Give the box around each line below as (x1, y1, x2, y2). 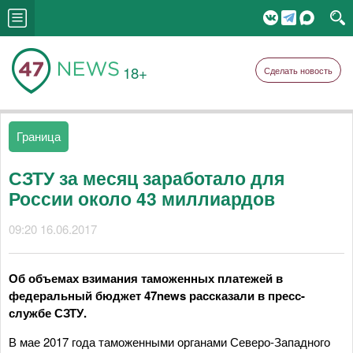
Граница (17, 128, 61, 144)
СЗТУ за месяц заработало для (9, 165, 284, 191)
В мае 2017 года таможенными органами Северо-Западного (9, 333, 330, 350)
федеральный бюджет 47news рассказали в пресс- (9, 287, 305, 304)
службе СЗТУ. (9, 304, 87, 321)
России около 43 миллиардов (9, 185, 275, 211)
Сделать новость (264, 64, 333, 76)
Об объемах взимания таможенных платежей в (9, 269, 283, 287)
